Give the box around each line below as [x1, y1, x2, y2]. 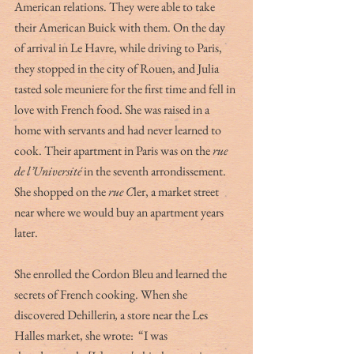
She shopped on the [14, 183, 108, 200]
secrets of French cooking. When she [14, 285, 190, 303]
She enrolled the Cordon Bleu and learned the [14, 265, 229, 282]
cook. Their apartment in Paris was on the [14, 141, 213, 159]
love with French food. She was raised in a [14, 100, 212, 118]
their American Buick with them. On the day [14, 18, 228, 36]
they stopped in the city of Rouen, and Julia [14, 59, 221, 77]
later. [14, 224, 40, 241]
